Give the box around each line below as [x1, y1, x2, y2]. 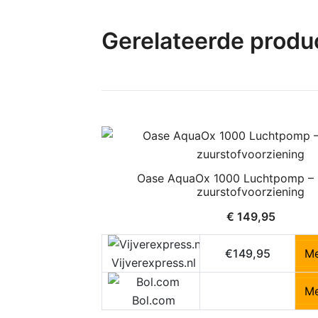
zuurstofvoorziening [197, 184, 305, 199]
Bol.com [132, 292, 175, 307]
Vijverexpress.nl [111, 255, 196, 270]
